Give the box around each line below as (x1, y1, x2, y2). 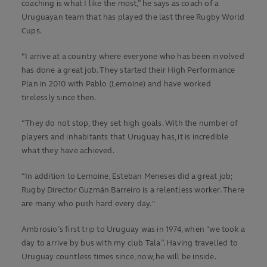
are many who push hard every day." (21, 199, 155, 209)
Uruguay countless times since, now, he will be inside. (21, 252, 216, 262)
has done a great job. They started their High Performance (21, 66, 235, 76)
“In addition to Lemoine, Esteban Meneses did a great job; (21, 172, 233, 182)
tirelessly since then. (21, 93, 97, 103)
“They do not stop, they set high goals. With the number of (21, 119, 238, 129)
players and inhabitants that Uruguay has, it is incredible (21, 132, 229, 142)
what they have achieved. (21, 146, 114, 156)
